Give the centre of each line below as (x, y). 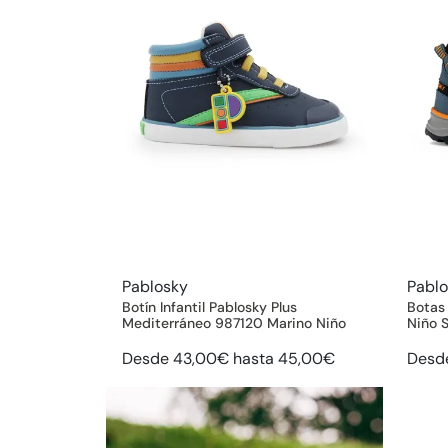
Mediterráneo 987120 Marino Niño (234, 323)
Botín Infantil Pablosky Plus (209, 307)
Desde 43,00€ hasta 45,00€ (228, 359)
